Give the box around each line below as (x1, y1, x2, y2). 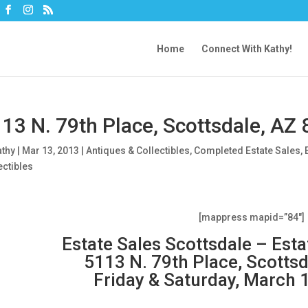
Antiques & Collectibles (85, 145, 190, 156)
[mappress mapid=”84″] (198, 212, 305, 223)
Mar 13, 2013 (21, 145, 79, 156)
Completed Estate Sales (193, 145, 300, 156)
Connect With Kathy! (201, 43, 292, 54)
